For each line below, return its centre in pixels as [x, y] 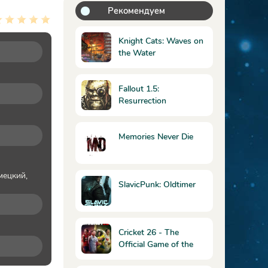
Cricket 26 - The [149, 232]
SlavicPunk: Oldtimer [157, 185]
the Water [137, 53]
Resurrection [142, 101]
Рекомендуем [136, 11]
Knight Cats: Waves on [161, 41]
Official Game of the [156, 244]
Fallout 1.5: [139, 89]
